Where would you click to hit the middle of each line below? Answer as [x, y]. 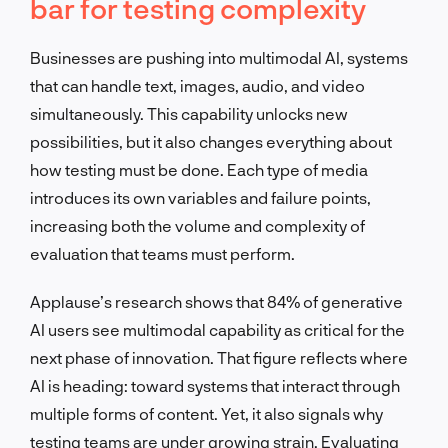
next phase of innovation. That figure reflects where [219, 357]
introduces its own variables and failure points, [200, 197]
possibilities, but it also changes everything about [211, 141]
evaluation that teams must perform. [162, 253]
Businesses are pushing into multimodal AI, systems [219, 57]
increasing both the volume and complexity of [197, 225]
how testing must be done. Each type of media [199, 169]
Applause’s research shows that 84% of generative [216, 301]
